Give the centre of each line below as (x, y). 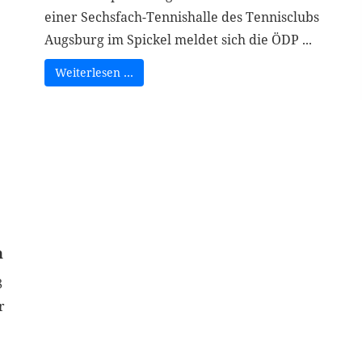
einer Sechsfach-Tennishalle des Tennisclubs (181, 17)
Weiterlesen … (94, 72)
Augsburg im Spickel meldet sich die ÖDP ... (178, 40)
